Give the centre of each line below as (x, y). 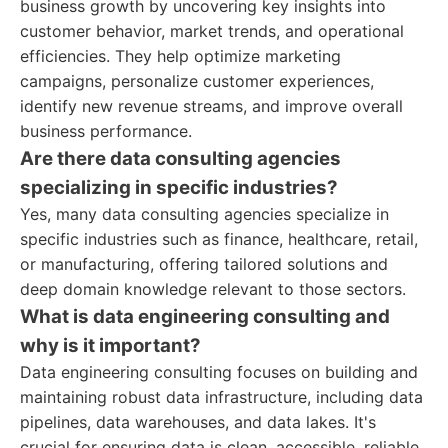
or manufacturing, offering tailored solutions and (204, 264)
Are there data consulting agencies (180, 158)
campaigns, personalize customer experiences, (197, 81)
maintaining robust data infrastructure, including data (221, 397)
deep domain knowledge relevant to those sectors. (213, 289)
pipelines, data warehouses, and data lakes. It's (198, 422)
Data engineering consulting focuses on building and (219, 372)
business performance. (106, 131)
